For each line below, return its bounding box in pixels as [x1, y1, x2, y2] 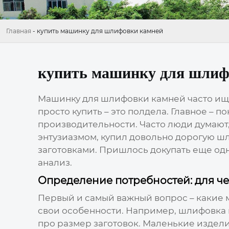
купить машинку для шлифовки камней [37, 27, 163, 35]
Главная [6, 27, 31, 35]
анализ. [37, 157, 72, 168]
